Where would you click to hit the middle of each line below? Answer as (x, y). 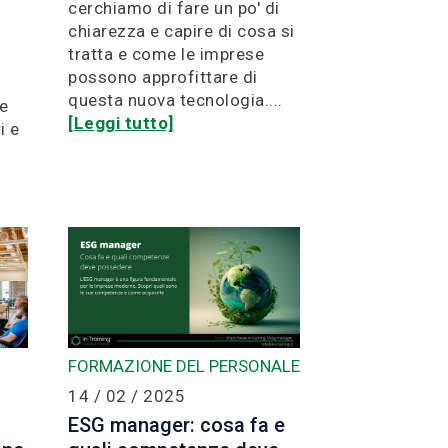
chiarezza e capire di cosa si (181, 30)
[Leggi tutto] (121, 122)
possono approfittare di (163, 76)
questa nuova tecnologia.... (175, 99)
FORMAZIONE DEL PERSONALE (184, 365)
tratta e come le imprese (166, 53)
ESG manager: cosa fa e (176, 424)
